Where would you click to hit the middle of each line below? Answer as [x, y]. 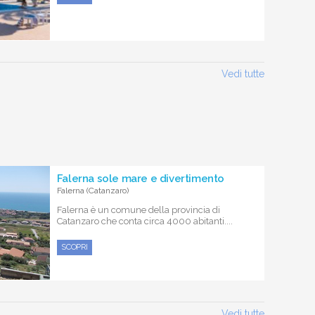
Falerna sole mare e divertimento [140, 178]
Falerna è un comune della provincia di [138, 210]
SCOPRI [75, 247]
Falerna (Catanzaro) [92, 190]
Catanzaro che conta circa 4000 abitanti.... [144, 221]
